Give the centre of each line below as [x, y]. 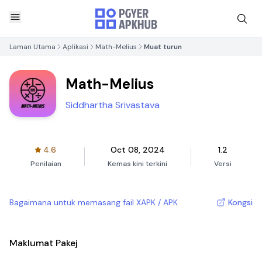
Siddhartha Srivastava [113, 105]
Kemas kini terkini [138, 164]
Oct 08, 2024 [137, 150]
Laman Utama [32, 47]
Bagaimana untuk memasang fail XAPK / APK [94, 202]
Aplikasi [75, 47]
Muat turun [163, 47]
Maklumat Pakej [44, 243]
